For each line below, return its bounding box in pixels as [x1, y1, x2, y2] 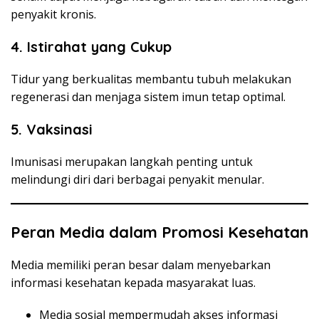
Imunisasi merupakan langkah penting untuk [11, 153, 253, 169]
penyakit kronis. [11, 6, 96, 22]
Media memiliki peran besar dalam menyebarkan [11, 256, 271, 273]
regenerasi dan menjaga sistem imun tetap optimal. [11, 88, 286, 105]
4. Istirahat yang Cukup [11, 37, 172, 56]
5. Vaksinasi [11, 120, 93, 138]
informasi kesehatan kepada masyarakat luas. [11, 274, 256, 291]
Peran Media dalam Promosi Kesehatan [11, 221, 308, 242]
